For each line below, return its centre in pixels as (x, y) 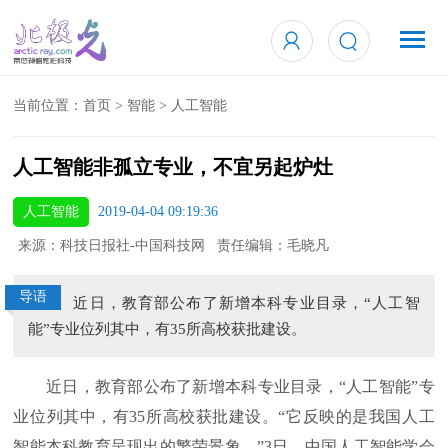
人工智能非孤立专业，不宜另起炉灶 (173, 167)
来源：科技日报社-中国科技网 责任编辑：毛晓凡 (174, 245)
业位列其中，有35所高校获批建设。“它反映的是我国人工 (224, 416)
